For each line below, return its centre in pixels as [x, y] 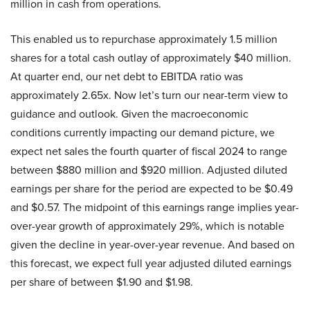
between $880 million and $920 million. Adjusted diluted [149, 170]
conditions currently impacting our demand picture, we [143, 133]
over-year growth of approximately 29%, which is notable [147, 226]
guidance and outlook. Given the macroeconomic [129, 114]
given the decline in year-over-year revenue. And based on [153, 245]
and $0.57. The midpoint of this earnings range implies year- [155, 208]
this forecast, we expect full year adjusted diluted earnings [151, 264]
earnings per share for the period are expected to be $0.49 [152, 189]
